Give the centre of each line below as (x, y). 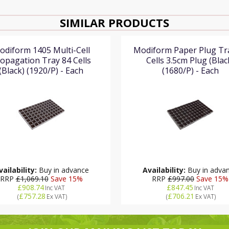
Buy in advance (63, 170)
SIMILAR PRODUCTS (114, 22)
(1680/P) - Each (190, 70)
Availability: (164, 170)
